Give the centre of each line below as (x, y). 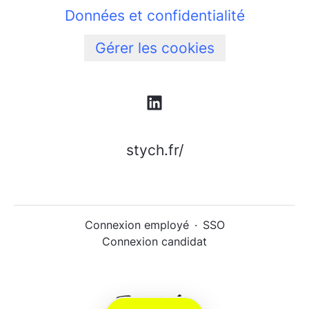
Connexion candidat (154, 242)
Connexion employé (137, 225)
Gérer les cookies (154, 48)
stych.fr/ (154, 150)
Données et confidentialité (154, 16)
